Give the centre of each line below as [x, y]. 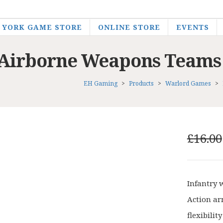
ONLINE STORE [129, 27]
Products [141, 83]
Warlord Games [188, 83]
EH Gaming [101, 83]
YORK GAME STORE [42, 27]
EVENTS [192, 27]
